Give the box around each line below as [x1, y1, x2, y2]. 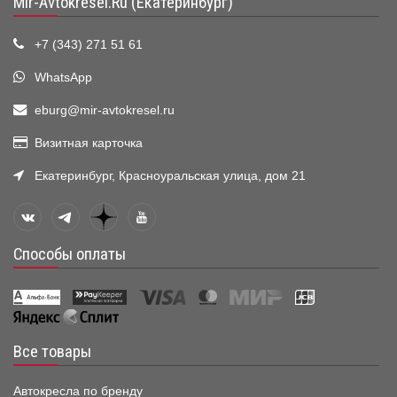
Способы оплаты [13, 245, 126, 265]
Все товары [13, 342, 91, 362]
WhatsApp [35, 71, 92, 85]
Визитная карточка [35, 136, 143, 151]
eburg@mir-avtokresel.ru [35, 104, 175, 118]
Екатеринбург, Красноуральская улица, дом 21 [35, 169, 306, 183]
